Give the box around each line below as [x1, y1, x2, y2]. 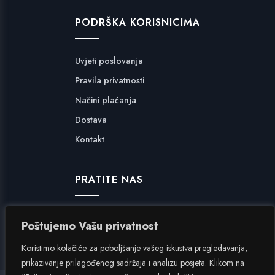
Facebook [75, 212, 115, 225]
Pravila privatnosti [75, 74, 145, 87]
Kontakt [75, 133, 105, 146]
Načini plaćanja [75, 94, 137, 107]
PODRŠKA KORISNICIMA [75, 15, 201, 30]
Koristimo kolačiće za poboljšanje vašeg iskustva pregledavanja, [21, 242, 247, 254]
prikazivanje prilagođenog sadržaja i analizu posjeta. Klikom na [21, 257, 244, 269]
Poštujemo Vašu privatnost [21, 218, 158, 234]
